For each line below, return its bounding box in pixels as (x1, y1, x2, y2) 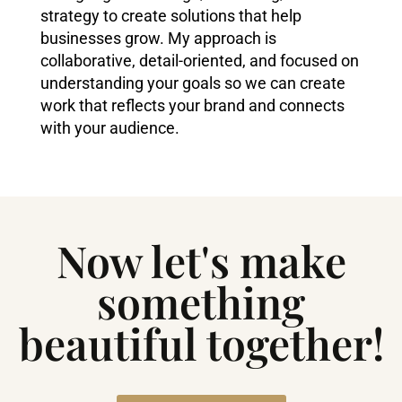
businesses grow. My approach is (39, 28, 276, 48)
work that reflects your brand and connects (39, 95, 345, 115)
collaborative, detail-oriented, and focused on (39, 50, 359, 70)
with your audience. (39, 118, 179, 137)
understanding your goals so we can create (39, 73, 345, 92)
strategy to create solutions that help (39, 5, 301, 25)
